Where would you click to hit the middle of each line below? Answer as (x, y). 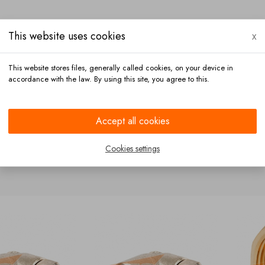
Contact (98, 102)
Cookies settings (132, 148)
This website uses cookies (67, 36)
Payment (35, 102)
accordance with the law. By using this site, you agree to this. (109, 79)
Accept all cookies (132, 121)
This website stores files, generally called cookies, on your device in (121, 68)
